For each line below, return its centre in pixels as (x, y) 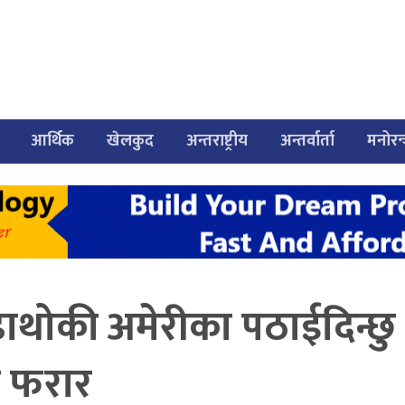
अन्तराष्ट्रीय (217, 141)
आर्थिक (53, 141)
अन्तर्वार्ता (308, 141)
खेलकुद (131, 141)
